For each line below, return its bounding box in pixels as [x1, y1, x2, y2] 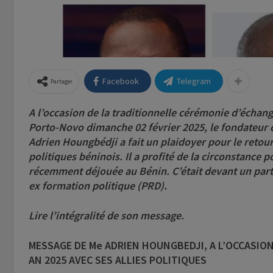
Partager [51, 77, 73, 86]
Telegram [177, 76, 211, 87]
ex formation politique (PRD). [29, 179, 167, 193]
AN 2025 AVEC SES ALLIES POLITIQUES [29, 253, 207, 268]
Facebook [102, 76, 139, 87]
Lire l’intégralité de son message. [29, 208, 184, 223]
